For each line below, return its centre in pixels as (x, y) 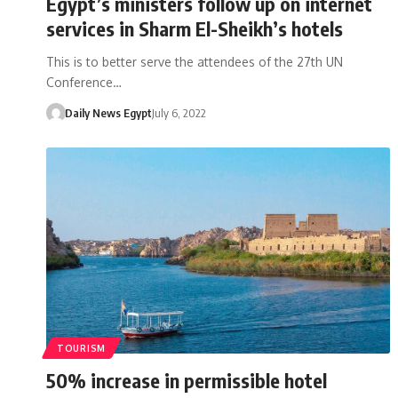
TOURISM (81, 348)
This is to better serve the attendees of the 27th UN (195, 61)
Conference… (84, 82)
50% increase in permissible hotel (187, 380)
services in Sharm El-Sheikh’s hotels (195, 28)
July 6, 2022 (179, 112)
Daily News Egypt (108, 112)
